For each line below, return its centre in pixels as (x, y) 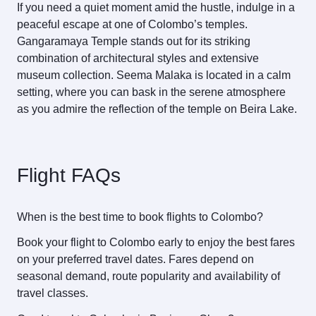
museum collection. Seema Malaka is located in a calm (154, 75)
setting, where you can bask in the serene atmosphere (151, 92)
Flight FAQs (69, 175)
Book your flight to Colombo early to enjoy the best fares (156, 243)
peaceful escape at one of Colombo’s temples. (132, 24)
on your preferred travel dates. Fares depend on (135, 260)
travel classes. (53, 293)
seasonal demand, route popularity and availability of (148, 276)
